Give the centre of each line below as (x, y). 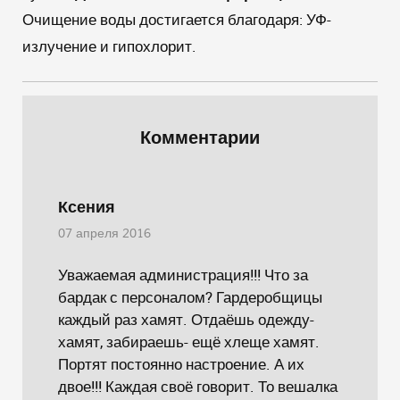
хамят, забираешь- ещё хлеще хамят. (189, 342)
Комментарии (200, 137)
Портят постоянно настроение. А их (181, 364)
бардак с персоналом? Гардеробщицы (190, 297)
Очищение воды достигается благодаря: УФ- (177, 19)
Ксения (87, 207)
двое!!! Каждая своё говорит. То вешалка (198, 386)
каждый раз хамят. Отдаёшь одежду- (186, 319)
